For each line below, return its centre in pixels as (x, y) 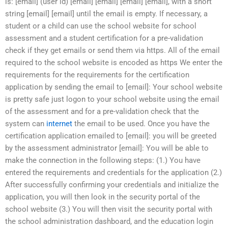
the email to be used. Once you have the (141, 123)
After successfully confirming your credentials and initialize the (112, 184)
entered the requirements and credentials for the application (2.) (113, 172)
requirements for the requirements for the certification (97, 75)
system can (26, 123)
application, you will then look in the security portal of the (103, 197)
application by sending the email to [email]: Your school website (114, 87)
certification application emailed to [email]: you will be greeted (111, 136)
